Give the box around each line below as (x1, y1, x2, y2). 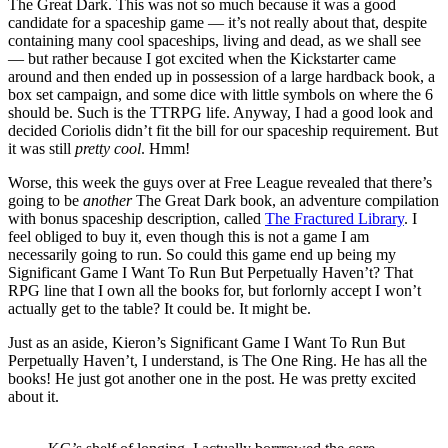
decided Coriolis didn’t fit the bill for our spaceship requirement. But (8, 121, 438, 139)
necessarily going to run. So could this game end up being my (8, 245, 396, 263)
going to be (8, 191, 83, 209)
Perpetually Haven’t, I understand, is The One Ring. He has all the (8, 351, 427, 369)
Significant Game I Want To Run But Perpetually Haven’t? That (8, 263, 413, 281)
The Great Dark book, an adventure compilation (132, 191, 439, 209)
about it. (8, 387, 63, 405)
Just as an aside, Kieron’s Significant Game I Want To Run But (8, 333, 405, 351)
